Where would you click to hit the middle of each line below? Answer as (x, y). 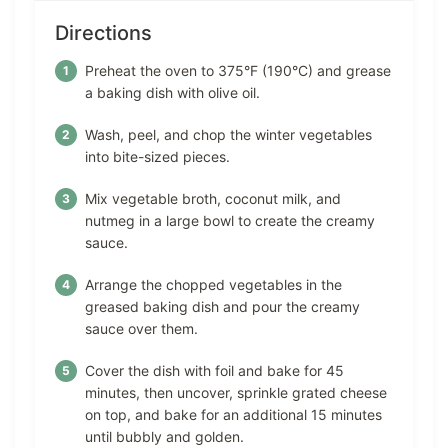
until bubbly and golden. (164, 437)
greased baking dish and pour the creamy (222, 307)
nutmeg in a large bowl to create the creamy (230, 221)
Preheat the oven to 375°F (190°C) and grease (238, 71)
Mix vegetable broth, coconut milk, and (213, 199)
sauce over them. (141, 329)
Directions (103, 33)
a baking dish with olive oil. (172, 93)
